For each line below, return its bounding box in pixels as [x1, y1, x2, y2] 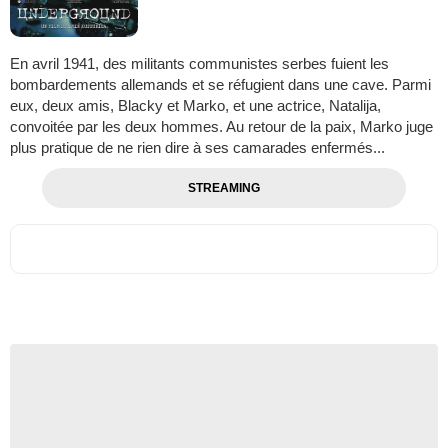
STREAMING [187, 180, 260, 195]
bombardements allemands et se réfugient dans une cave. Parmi [10, 75, 431, 93]
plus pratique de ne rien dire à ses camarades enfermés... [10, 138, 385, 156]
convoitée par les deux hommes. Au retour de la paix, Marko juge [10, 117, 433, 135]
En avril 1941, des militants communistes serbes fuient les [10, 54, 389, 72]
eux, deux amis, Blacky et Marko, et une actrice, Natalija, [10, 96, 381, 114]
